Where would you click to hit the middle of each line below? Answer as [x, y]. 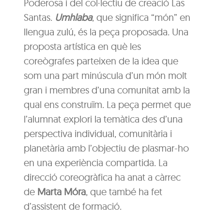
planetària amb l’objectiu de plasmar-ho [107, 148]
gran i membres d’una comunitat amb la [107, 90]
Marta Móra [62, 191]
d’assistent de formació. [73, 206]
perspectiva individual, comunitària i [98, 133]
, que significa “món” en [141, 17]
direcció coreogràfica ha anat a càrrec [102, 177]
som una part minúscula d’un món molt [106, 75]
